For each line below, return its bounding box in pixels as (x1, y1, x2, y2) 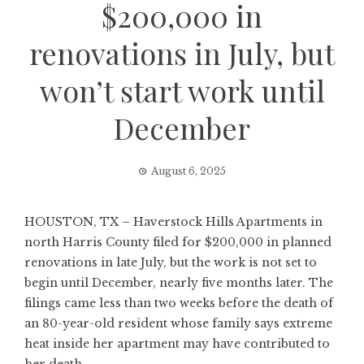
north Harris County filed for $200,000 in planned (24, 235, 331, 249)
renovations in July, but (29, 33, 335, 72)
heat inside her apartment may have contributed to (24, 336, 330, 351)
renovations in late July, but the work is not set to (24, 255, 317, 270)
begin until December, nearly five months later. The (24, 275, 333, 290)
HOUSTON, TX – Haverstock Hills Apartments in (24, 214, 323, 229)
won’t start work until (39, 71, 325, 110)
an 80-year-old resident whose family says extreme (24, 316, 332, 331)
